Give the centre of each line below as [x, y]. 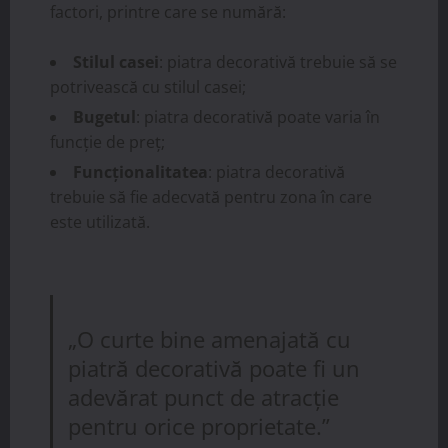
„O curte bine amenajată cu [210, 339]
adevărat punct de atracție [204, 397]
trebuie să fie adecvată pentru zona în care [211, 197]
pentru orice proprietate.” [199, 426]
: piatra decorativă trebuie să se [278, 62]
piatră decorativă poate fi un [214, 368]
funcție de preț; [107, 142]
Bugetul [104, 117]
